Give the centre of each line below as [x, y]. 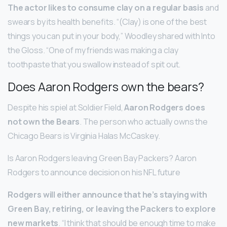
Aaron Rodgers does [165, 107]
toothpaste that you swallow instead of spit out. [94, 64]
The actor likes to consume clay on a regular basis [106, 7]
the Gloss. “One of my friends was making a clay [93, 50]
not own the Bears [44, 121]
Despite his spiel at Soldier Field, [66, 107]
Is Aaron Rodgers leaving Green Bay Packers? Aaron [102, 158]
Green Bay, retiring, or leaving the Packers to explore [112, 209]
